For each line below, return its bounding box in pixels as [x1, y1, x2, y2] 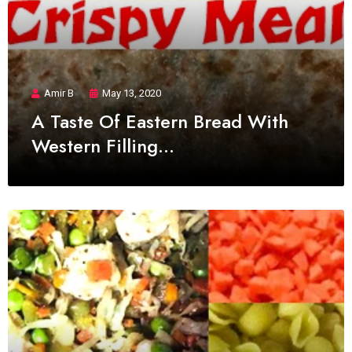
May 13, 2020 [102, 86, 161, 99]
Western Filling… [31, 131, 174, 159]
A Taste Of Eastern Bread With [31, 107, 288, 135]
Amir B [44, 86, 74, 99]
